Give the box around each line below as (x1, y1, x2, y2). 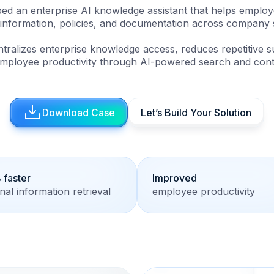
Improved (152, 172, 197, 184)
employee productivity (152, 185, 255, 198)
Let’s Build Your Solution (141, 106, 251, 119)
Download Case (42, 106, 115, 119)
